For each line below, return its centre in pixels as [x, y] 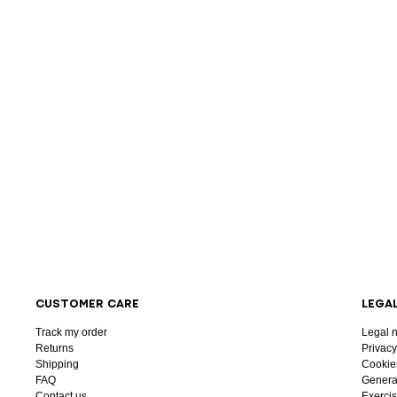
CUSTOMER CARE [87, 303]
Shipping [57, 364]
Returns [54, 348]
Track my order [71, 332]
